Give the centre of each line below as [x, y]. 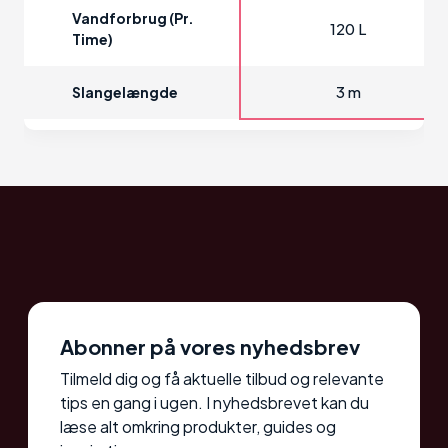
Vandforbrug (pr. [133, 18]
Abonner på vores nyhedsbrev [210, 347]
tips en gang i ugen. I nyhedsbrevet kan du [214, 403]
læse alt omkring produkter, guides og [198, 427]
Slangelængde [125, 92]
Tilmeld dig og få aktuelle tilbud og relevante [222, 379]
